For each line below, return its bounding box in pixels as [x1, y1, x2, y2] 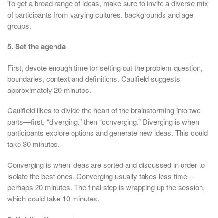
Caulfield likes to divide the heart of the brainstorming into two [7, 105, 200, 116]
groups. [7, 20, 31, 31]
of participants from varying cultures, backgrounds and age [7, 9, 193, 19]
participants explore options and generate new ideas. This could [7, 127, 208, 138]
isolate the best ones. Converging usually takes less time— [7, 170, 195, 181]
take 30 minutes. [7, 139, 60, 149]
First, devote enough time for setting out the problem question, [7, 62, 202, 73]
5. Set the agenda [7, 41, 66, 52]
